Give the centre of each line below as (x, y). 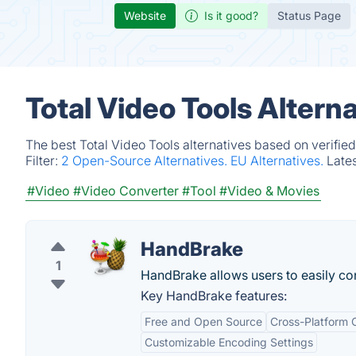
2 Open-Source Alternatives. (146, 161)
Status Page (309, 15)
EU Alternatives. (279, 161)
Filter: (43, 161)
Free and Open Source (203, 321)
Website (145, 15)
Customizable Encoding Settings (229, 342)
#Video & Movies (269, 191)
